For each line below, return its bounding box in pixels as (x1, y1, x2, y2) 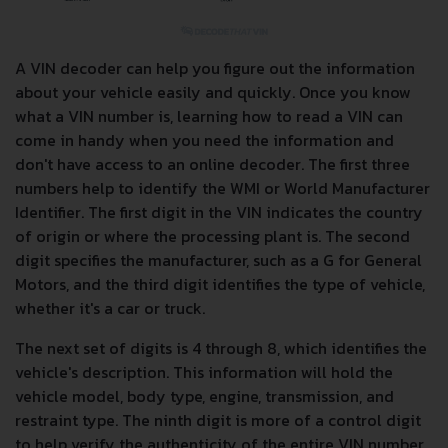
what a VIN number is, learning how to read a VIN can (15, 103, 403, 128)
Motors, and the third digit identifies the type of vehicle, (15, 271, 425, 296)
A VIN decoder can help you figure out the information (15, 55, 415, 80)
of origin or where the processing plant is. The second (15, 223, 410, 248)
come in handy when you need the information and (15, 127, 394, 152)
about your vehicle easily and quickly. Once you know (15, 79, 411, 104)
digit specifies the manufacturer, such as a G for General (15, 247, 422, 272)
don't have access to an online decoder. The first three (15, 151, 410, 176)
